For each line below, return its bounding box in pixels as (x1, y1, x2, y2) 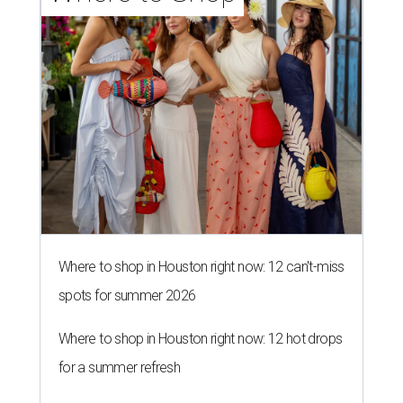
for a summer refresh (58, 359, 181, 377)
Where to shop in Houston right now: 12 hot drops (58, 330, 343, 348)
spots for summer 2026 (58, 287, 196, 305)
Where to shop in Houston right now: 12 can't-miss (58, 258, 345, 276)
